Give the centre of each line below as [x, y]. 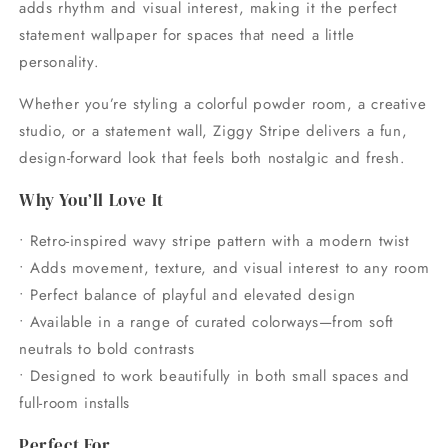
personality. [59, 62]
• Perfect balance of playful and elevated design [187, 295]
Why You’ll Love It [91, 200]
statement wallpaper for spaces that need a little [187, 35]
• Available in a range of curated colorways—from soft [206, 322]
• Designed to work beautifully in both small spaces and [215, 376]
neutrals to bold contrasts [107, 349]
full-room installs [74, 403]
